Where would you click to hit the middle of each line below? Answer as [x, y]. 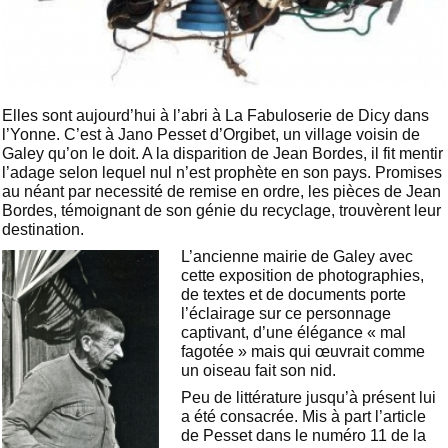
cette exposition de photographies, [303, 276]
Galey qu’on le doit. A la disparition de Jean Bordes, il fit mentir [222, 153]
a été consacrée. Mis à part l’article [304, 417]
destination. [43, 229]
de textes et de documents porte [294, 295]
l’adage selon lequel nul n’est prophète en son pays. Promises [222, 172]
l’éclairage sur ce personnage [286, 314]
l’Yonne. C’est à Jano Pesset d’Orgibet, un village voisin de [211, 134]
